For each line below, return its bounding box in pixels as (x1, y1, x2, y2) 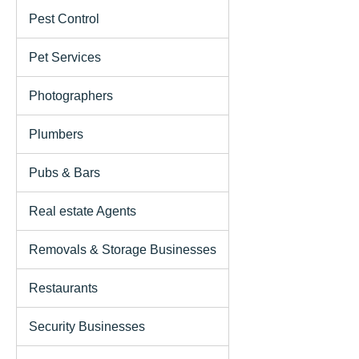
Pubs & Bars (29, 165, 100, 179)
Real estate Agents (29, 204, 136, 218)
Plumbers (29, 127, 83, 141)
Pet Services (29, 50, 101, 64)
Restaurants (29, 280, 98, 295)
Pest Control (29, 11, 99, 26)
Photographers (29, 88, 113, 103)
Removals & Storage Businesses (29, 242, 216, 256)
